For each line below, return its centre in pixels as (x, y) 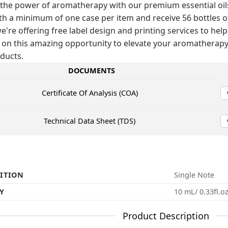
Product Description (166, 216)
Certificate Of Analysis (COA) (90, 93)
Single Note (194, 175)
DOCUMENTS (92, 70)
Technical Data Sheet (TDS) (90, 121)
